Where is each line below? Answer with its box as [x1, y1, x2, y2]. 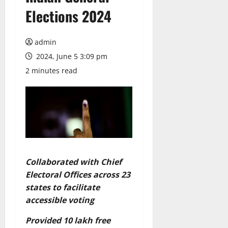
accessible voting [25, 194, 96, 206]
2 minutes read [25, 66, 77, 75]
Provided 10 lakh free [25, 214, 110, 226]
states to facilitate [25, 181, 100, 193]
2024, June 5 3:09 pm [34, 51, 107, 61]
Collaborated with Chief [25, 156, 122, 167]
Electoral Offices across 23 [25, 168, 130, 180]
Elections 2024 [25, 6, 111, 26]
